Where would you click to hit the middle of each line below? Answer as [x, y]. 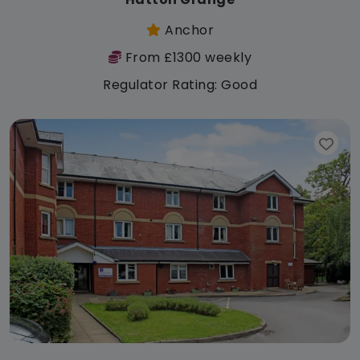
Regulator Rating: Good [180, 84]
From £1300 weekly [187, 57]
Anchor [187, 30]
